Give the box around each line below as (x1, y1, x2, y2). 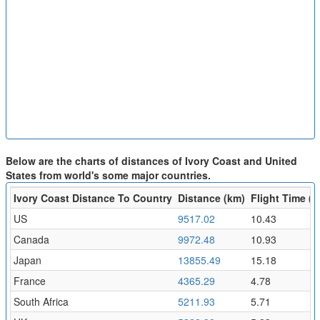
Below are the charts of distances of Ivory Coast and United (5, 153, 297, 168)
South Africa (13, 294, 69, 309)
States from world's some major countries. (5, 167, 211, 182)
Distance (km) (177, 190, 245, 205)
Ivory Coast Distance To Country (13, 190, 172, 205)
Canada (13, 231, 49, 246)
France (13, 273, 46, 288)
